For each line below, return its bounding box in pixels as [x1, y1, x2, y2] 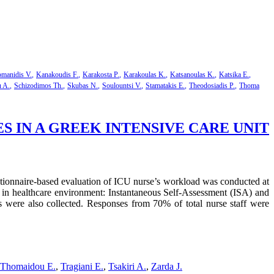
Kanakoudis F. [36, 70, 78, 79]
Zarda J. [151, 261, 182, 272]
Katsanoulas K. [170, 70, 215, 79]
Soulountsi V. [102, 81, 141, 90]
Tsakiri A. [108, 261, 146, 272]
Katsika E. [219, 70, 249, 79]
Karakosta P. [83, 70, 119, 79]
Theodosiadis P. [189, 81, 235, 90]
